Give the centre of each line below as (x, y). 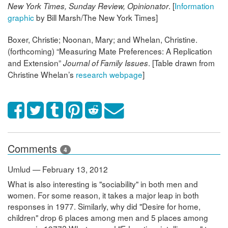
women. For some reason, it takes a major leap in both (103, 195)
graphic (21, 18)
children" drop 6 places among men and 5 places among (108, 218)
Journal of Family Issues (106, 63)
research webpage (109, 75)
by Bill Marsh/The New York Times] (96, 18)
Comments (34, 148)
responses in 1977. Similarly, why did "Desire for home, (104, 206)
